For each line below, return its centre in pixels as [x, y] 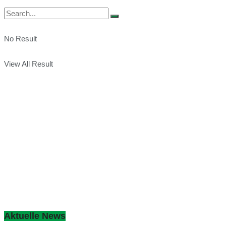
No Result [20, 39]
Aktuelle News [35, 216]
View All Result [29, 64]
